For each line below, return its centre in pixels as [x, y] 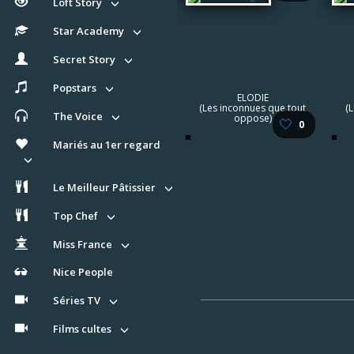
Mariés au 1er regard [107, 144]
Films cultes [82, 329]
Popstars [75, 88]
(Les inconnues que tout [252, 108]
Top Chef [75, 215]
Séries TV [77, 301]
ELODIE [252, 98]
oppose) [252, 118]
